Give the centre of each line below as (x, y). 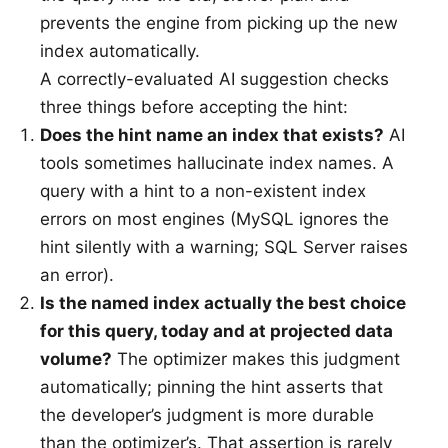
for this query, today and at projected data (216, 331)
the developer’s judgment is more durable (207, 415)
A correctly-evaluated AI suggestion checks (214, 79)
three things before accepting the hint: (194, 107)
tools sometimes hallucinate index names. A (217, 163)
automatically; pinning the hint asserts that (211, 387)
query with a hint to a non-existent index (203, 191)
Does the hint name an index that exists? (212, 135)
